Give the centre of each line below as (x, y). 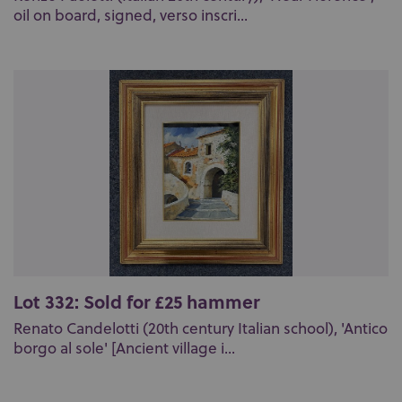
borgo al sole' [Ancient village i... (124, 348)
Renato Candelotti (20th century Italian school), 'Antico (201, 328)
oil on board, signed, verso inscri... (131, 15)
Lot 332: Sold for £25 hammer (136, 301)
